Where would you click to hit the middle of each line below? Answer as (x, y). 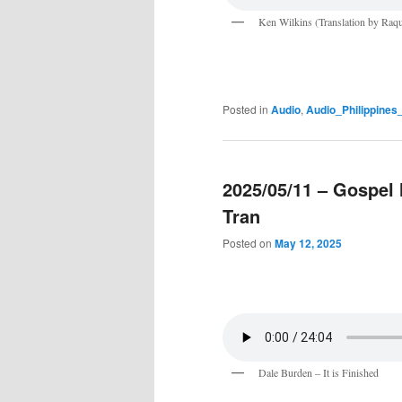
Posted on (249, 242)
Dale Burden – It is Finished (319, 373)
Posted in (245, 109)
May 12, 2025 (308, 243)
